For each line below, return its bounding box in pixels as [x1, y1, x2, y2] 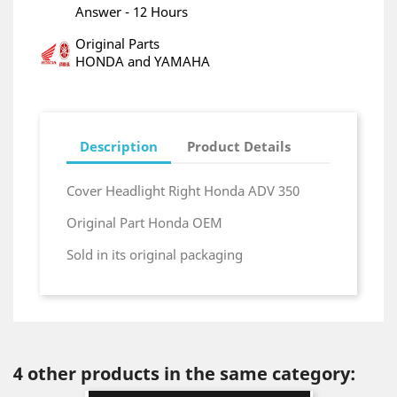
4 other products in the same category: [13, 362, 355, 385]
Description [80, 136, 158, 155]
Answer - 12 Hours [75, 3, 188, 20]
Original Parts [75, 35, 160, 52]
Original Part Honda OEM [66, 214, 222, 231]
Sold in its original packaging [66, 245, 243, 263]
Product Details [187, 136, 292, 155]
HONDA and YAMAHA [75, 52, 210, 70]
